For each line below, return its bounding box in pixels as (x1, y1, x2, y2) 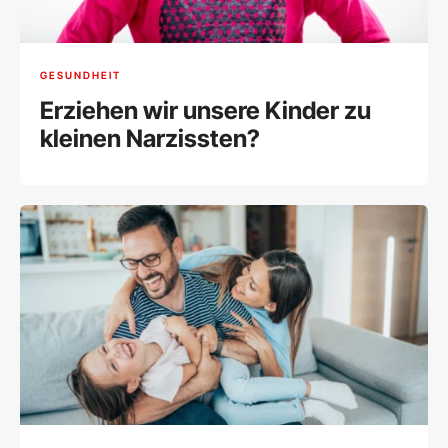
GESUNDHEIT (40, 68, 121, 81)
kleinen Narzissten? (40, 124, 260, 154)
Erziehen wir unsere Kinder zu (40, 96, 371, 126)
